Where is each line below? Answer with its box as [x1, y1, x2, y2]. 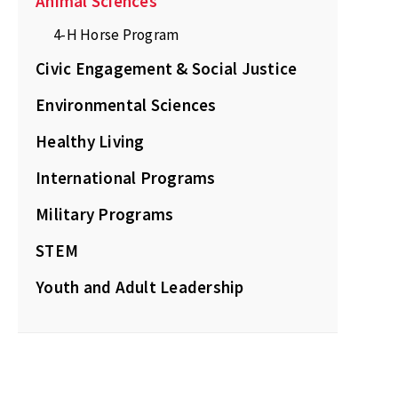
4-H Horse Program [53, 25, 179, 44]
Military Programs [36, 203, 174, 225]
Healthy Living [36, 131, 145, 152]
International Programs [36, 167, 216, 188]
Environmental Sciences [36, 94, 217, 115]
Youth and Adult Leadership [36, 276, 244, 298]
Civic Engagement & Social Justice [36, 58, 298, 79]
